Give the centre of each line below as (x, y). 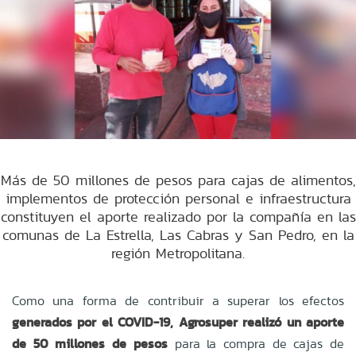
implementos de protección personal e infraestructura (178, 198)
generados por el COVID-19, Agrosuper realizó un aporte (178, 322)
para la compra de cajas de (256, 343)
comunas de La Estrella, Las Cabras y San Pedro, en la (178, 234)
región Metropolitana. (178, 253)
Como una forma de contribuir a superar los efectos (178, 300)
